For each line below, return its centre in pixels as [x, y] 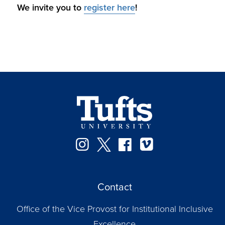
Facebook [168, 143]
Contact [115, 187]
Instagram [125, 143]
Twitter [136, 143]
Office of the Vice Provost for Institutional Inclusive [115, 209]
